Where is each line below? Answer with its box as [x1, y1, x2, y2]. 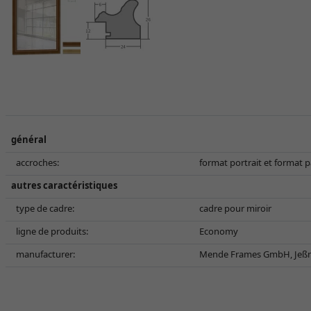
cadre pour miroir [199, 202, 271, 215]
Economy [199, 225, 238, 237]
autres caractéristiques [11, 179, 117, 192]
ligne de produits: [16, 225, 88, 237]
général [11, 133, 47, 146]
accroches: [16, 156, 59, 169]
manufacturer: [16, 248, 75, 260]
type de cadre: [16, 202, 74, 215]
